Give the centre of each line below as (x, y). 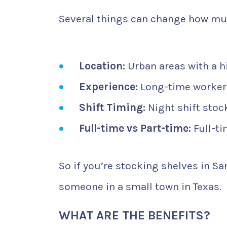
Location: (102, 66)
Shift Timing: (112, 107)
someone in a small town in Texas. (140, 186)
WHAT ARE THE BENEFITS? (135, 215)
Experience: (108, 86)
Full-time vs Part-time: (135, 128)
